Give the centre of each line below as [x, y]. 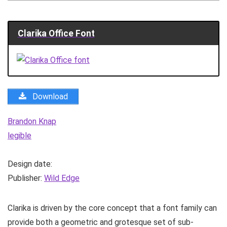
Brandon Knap [32, 121]
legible [20, 135]
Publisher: [26, 178]
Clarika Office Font [56, 33]
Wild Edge [62, 178]
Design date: [30, 164]
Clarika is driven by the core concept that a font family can [112, 208]
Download [49, 96]
